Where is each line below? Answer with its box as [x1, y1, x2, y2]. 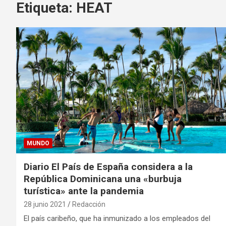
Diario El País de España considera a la [24, 161, 193, 173]
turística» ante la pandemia [24, 185, 144, 197]
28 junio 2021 [24, 200, 66, 209]
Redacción [72, 200, 105, 209]
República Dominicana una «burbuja [24, 173, 182, 185]
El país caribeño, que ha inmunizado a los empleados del [24, 214, 210, 223]
